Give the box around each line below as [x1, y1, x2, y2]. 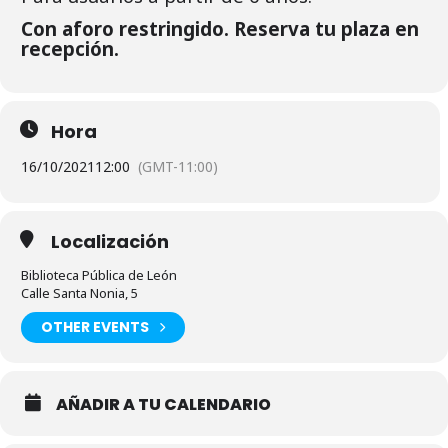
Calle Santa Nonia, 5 [21, 283, 138, 302]
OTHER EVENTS [41, 317, 149, 338]
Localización [51, 228, 169, 254]
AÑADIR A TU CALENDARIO [56, 392, 271, 416]
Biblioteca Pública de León [21, 265, 177, 284]
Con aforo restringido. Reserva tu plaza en [21, 15, 419, 41]
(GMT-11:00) [138, 156, 218, 176]
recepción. [21, 35, 119, 61]
